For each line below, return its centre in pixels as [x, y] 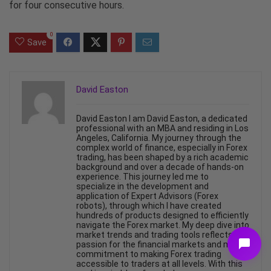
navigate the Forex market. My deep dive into [163, 225]
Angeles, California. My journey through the [159, 138]
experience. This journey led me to [142, 176]
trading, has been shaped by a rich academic [162, 157]
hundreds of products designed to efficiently [162, 215]
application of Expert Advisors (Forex [147, 196]
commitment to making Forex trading [149, 254]
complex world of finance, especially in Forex [162, 147]
